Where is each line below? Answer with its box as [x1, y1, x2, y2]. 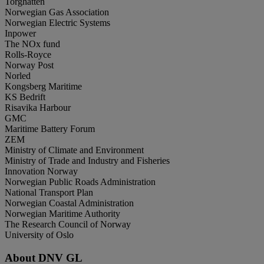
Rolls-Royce [5, 49, 51, 60]
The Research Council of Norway [5, 219, 131, 230]
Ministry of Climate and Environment [5, 145, 144, 156]
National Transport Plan [5, 187, 93, 198]
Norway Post [5, 60, 54, 71]
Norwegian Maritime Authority [5, 209, 120, 219]
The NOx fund [5, 39, 60, 49]
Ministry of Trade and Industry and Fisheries [5, 156, 170, 166]
